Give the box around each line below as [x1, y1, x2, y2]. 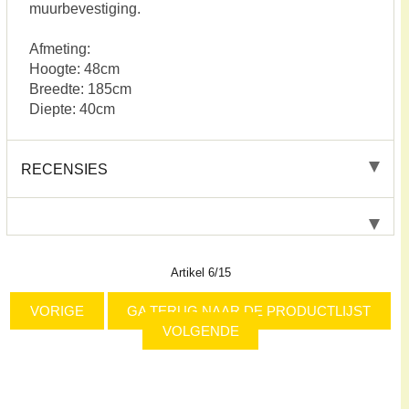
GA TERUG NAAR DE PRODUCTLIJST [123, 303, 375, 320]
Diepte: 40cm [28, 100, 115, 118]
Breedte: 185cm [28, 80, 131, 98]
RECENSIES [21, 161, 109, 178]
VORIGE [26, 303, 88, 320]
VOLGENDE [158, 323, 243, 340]
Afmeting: [28, 40, 90, 58]
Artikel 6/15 [170, 266, 231, 280]
